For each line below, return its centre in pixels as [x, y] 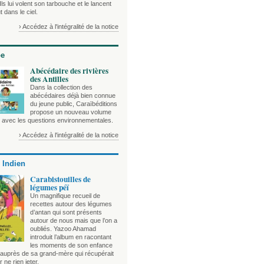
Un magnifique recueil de [65, 196]
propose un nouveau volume [71, 112]
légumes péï [49, 188]
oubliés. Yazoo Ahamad [63, 229]
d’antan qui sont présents [66, 212]
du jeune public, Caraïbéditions [74, 104]
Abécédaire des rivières [69, 71]
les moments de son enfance [71, 245]
